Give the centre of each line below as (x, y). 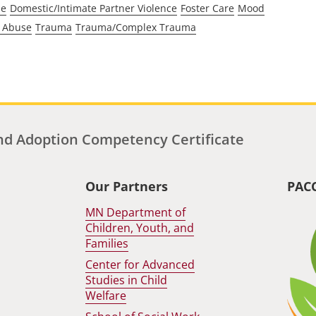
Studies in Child (127, 280)
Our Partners (127, 186)
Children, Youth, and (140, 228)
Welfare (106, 296)
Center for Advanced (140, 265)
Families (107, 244)
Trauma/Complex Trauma (135, 27)
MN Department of (136, 213)
